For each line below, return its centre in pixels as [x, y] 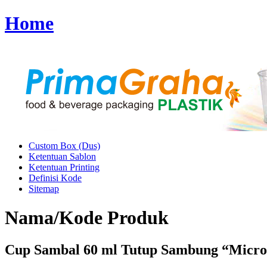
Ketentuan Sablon [62, 156]
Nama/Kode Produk [87, 218]
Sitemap [44, 188]
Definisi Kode [55, 178]
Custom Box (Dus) [64, 145]
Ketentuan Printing [64, 167]
